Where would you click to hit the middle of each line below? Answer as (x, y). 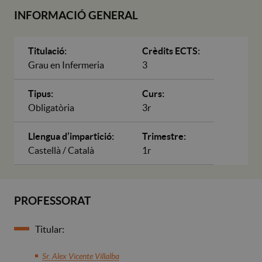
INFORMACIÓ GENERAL (76, 15)
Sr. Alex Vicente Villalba (81, 256)
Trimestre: (164, 136)
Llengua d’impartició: (71, 136)
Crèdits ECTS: (171, 51)
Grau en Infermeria (66, 65)
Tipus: (41, 93)
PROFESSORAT (52, 200)
